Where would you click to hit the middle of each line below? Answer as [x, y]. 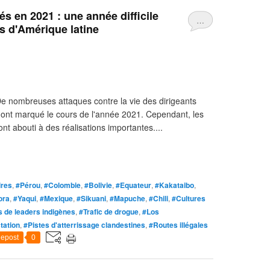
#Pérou [28, 185]
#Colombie [62, 185]
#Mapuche [127, 198]
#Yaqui [25, 198]
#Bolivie [98, 185]
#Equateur [133, 185]
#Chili [159, 198]
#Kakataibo [174, 185]
